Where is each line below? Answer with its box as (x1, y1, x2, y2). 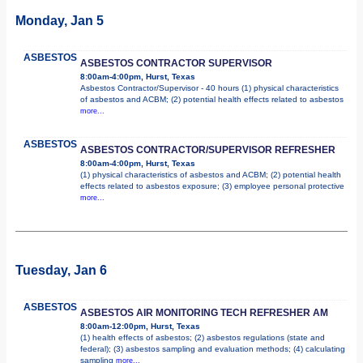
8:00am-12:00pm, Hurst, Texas (80, 321, 200, 331)
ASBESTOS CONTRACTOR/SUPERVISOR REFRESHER (80, 143, 335, 156)
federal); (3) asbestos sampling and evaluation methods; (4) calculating (80, 344, 345, 353)
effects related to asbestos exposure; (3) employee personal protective (80, 181, 344, 190)
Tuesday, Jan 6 (15, 263, 107, 277)
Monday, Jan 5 (15, 13, 104, 28)
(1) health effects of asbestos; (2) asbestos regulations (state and (80, 332, 325, 342)
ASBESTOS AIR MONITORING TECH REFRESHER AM (80, 306, 328, 318)
